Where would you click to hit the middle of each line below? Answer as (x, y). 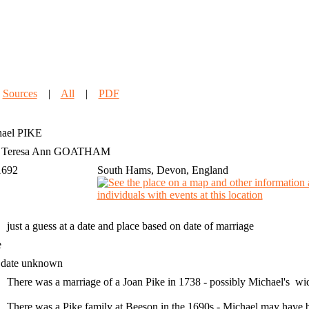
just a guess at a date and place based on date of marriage (130, 226)
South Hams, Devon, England (162, 170)
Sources (20, 94)
